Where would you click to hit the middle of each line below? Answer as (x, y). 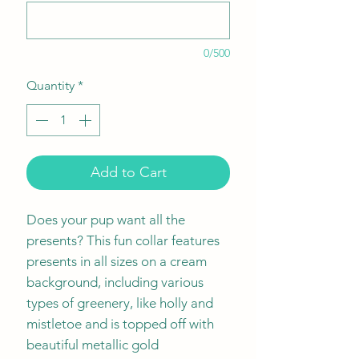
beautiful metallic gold (93, 344)
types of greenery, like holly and (120, 303)
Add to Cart (128, 172)
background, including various (115, 282)
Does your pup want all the (106, 219)
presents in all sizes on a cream (117, 261)
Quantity (50, 85)
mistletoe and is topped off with (120, 323)
